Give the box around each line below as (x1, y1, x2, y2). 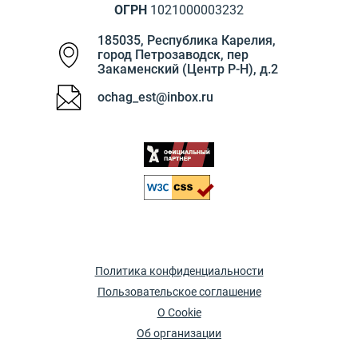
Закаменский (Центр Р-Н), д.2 (97, 62, 278, 77)
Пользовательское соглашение (97, 285, 261, 298)
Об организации (137, 327, 221, 340)
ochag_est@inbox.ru (97, 89, 213, 105)
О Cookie (157, 306, 201, 319)
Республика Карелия (147, 33, 272, 48)
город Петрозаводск (97, 47, 221, 62)
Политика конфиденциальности (94, 265, 264, 277)
